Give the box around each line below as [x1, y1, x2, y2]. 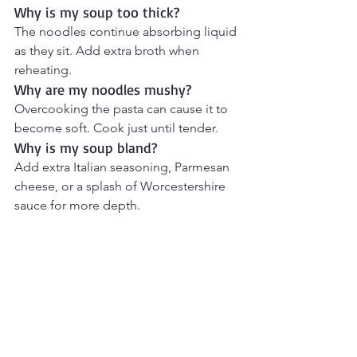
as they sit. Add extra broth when [14, 43, 202, 59]
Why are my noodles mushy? [14, 80, 191, 99]
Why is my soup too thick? [14, 3, 179, 22]
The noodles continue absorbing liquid [14, 24, 240, 40]
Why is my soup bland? [14, 139, 157, 157]
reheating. [14, 62, 72, 78]
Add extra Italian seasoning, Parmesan [14, 159, 233, 175]
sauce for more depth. [14, 198, 140, 214]
